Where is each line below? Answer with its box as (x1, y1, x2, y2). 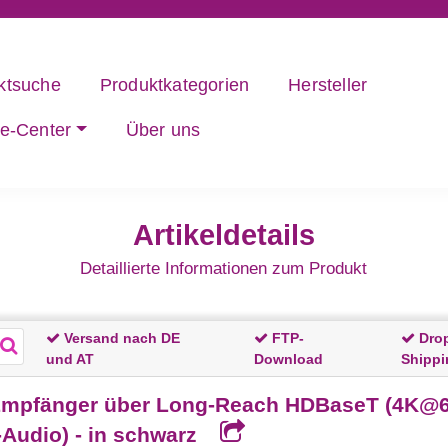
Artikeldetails (132, 219, 315, 252)
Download (253, 350, 323, 367)
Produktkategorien (99, 75, 250, 96)
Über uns (125, 120, 201, 141)
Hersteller (288, 75, 368, 96)
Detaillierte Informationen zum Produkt (80, 259, 368, 279)
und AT (45, 350, 94, 367)
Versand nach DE (59, 329, 180, 346)
